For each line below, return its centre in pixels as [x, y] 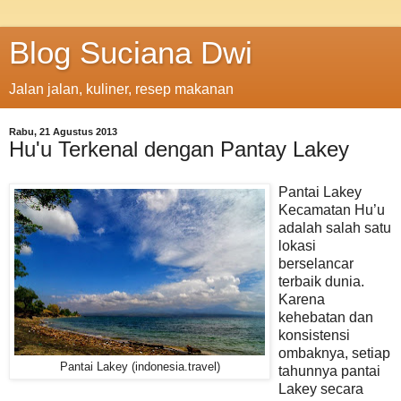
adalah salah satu [335, 227]
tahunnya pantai [329, 371]
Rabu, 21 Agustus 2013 [63, 132]
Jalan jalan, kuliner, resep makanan [121, 89]
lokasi [297, 245]
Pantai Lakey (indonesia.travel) [140, 367]
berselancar [316, 263]
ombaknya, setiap [334, 353]
